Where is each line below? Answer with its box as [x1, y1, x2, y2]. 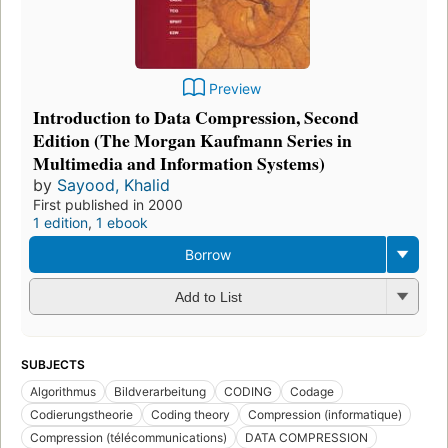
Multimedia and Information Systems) [33, 149, 325, 176]
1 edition [33, 213, 88, 231]
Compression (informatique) [248, 406, 402, 422]
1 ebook [96, 213, 148, 231]
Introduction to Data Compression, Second [33, 103, 359, 130]
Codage [290, 383, 334, 399]
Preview [209, 79, 261, 97]
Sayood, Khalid [57, 174, 170, 195]
